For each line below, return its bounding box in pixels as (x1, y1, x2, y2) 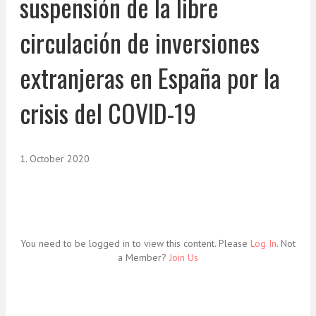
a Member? (118, 251, 169, 265)
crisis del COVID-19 (20, 94, 196, 132)
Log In (250, 237, 276, 250)
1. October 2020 (20, 152, 90, 166)
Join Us (169, 251, 198, 265)
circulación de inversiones (20, 23, 260, 61)
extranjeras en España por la (20, 59, 280, 97)
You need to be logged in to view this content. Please (20, 237, 250, 250)
